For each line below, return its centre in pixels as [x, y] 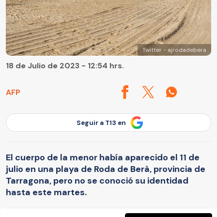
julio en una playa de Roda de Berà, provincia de [106, 169]
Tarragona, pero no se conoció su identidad [97, 180]
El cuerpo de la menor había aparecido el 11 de [103, 157]
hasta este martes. [46, 192]
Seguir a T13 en [101, 123]
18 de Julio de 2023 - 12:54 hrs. [65, 66]
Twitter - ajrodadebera [174, 50]
